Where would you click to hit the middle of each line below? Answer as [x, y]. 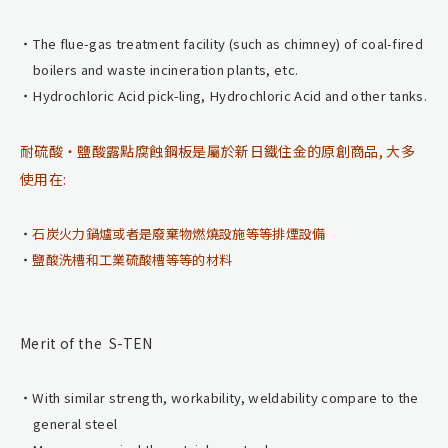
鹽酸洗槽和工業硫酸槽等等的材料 [132, 259]
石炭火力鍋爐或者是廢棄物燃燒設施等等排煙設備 [179, 233]
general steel [75, 423]
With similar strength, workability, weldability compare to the [225, 397]
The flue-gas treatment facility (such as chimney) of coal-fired [228, 43]
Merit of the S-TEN [86, 342]
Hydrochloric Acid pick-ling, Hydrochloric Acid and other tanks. [230, 95]
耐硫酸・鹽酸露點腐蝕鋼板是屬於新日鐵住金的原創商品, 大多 [218, 150]
